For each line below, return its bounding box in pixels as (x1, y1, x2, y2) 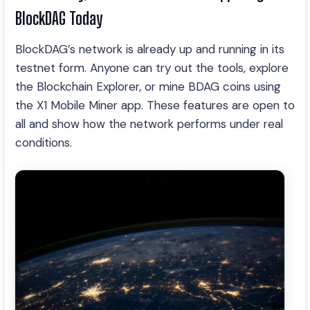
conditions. (15, 135, 72, 150)
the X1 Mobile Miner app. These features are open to (15, 98, 295, 113)
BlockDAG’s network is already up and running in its (15, 42, 284, 57)
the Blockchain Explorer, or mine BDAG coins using (15, 79, 281, 94)
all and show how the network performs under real (15, 116, 283, 131)
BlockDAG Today (15, 8, 102, 28)
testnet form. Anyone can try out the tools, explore (15, 60, 289, 75)
